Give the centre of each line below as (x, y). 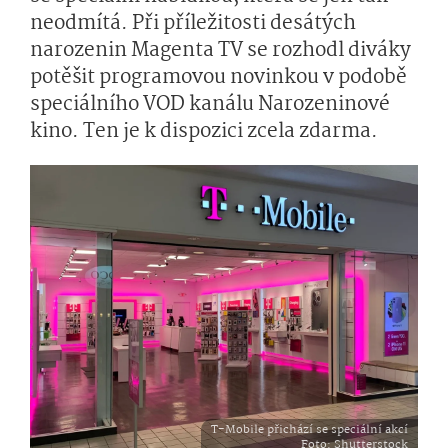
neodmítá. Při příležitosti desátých (193, 24)
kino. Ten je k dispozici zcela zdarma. (204, 132)
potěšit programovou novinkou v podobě (218, 78)
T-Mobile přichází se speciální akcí (309, 429)
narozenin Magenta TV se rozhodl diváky (220, 51)
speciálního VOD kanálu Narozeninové (210, 105)
